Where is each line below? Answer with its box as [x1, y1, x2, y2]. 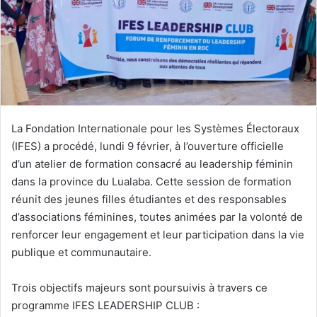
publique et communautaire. [11, 245, 151, 259]
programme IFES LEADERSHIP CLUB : [11, 298, 200, 312]
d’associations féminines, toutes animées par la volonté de [11, 209, 303, 224]
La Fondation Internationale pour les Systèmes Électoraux [11, 121, 299, 135]
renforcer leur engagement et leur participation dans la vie [11, 227, 304, 241]
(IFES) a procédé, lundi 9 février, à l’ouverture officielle [11, 139, 284, 153]
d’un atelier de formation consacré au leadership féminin [11, 156, 293, 171]
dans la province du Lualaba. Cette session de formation [11, 174, 292, 188]
